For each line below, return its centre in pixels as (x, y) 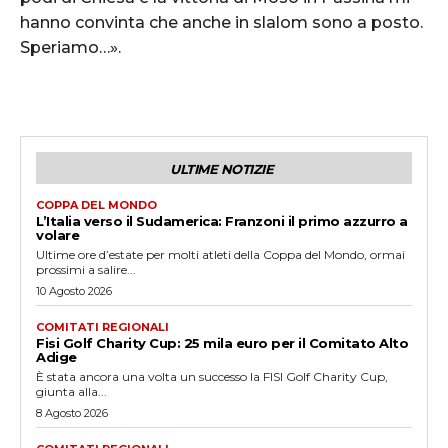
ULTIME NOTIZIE (221, 168)
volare (57, 234)
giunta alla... (71, 391)
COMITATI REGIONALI (102, 326)
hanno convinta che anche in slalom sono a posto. (221, 22)
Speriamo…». (70, 47)
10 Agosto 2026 (74, 290)
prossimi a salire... (86, 269)
